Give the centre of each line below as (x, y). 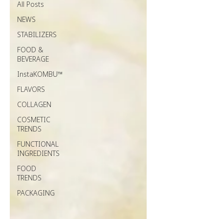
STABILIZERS (37, 34)
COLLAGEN (34, 104)
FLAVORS (31, 89)
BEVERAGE (33, 59)
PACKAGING (36, 193)
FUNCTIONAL (38, 144)
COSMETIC (34, 120)
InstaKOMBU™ (40, 74)
